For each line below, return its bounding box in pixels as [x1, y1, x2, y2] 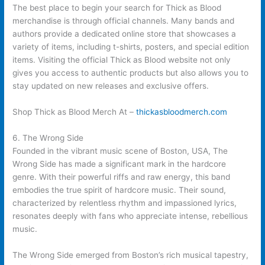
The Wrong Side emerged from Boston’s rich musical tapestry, [12, 250, 249, 260]
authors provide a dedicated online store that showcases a [12, 29, 237, 39]
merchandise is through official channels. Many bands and [12, 16, 235, 26]
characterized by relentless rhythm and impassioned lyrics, [12, 198, 237, 208]
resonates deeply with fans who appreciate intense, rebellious [12, 211, 248, 221]
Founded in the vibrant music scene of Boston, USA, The [12, 146, 228, 156]
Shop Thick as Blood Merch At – [12, 106, 137, 117]
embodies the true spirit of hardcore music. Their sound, [12, 185, 227, 195]
